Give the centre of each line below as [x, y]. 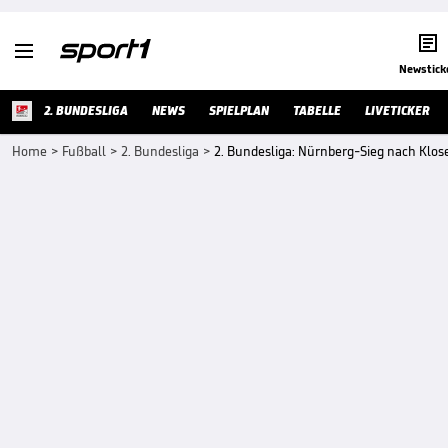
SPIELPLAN [239, 110]
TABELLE [317, 110]
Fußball [84, 151]
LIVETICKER [397, 110]
